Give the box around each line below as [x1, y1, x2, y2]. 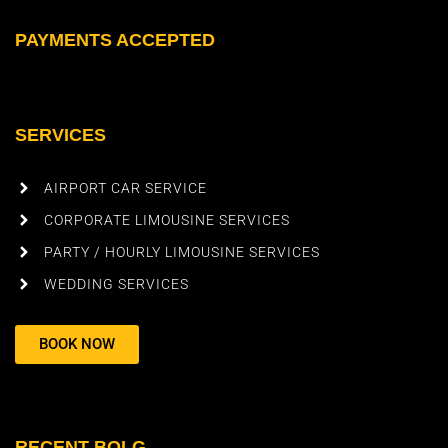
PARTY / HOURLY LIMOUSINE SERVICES [43, 244, 320, 260]
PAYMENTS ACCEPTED [15, 30, 215, 50]
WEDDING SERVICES [43, 276, 189, 292]
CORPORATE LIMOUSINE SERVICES [43, 212, 290, 228]
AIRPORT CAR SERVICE [43, 180, 207, 196]
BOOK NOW [39, 335, 115, 353]
